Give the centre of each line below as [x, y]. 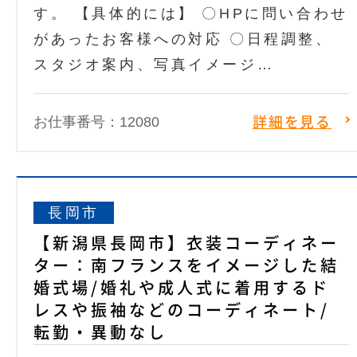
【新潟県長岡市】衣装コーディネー [187, 243]
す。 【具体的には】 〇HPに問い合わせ [191, 14]
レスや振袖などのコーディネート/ [182, 310]
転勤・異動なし [101, 333]
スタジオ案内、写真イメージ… [154, 65]
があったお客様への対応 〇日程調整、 [183, 39]
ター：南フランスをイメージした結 [187, 266]
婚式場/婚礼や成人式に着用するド [182, 288]
